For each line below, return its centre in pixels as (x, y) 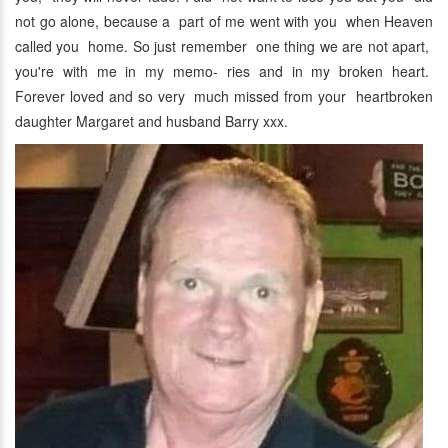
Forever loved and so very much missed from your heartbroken (224, 96)
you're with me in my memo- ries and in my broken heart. (224, 71)
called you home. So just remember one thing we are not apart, (224, 46)
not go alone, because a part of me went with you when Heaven (224, 21)
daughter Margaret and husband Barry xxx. (151, 121)
